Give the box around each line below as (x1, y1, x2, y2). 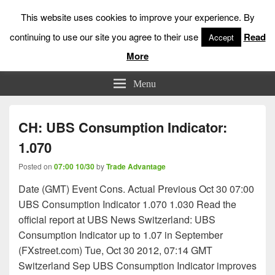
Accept (208, 31, 234, 43)
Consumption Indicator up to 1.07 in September (18, 228, 223, 242)
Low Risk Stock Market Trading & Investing (71, 51, 212, 61)
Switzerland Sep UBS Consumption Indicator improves (18, 258, 257, 273)
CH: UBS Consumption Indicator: (18, 117, 227, 137)
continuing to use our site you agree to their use (9, 29, 198, 43)
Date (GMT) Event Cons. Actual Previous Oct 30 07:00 (18, 182, 254, 196)
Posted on (18, 161, 54, 171)
